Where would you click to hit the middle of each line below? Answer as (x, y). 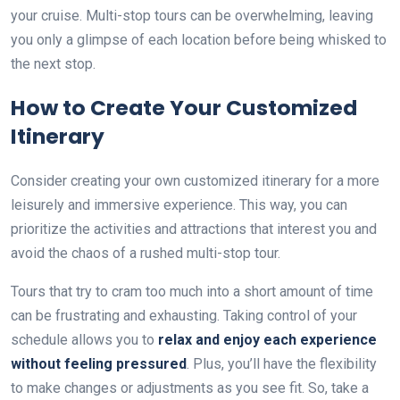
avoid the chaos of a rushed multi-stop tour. (146, 253)
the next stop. (53, 63)
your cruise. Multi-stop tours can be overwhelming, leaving (192, 15)
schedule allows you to (84, 339)
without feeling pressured (99, 363)
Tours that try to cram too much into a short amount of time (192, 291)
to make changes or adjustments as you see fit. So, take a (190, 387)
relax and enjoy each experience (267, 339)
